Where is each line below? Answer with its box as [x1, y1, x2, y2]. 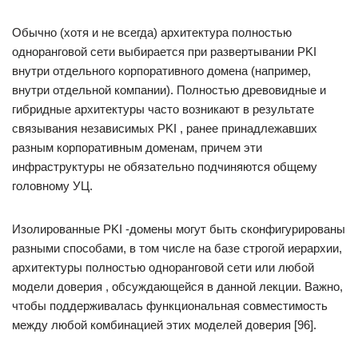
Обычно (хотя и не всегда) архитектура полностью [12, 26, 292, 39]
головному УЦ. [12, 179, 93, 193]
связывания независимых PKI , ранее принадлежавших [12, 121, 317, 135]
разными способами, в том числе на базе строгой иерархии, [12, 241, 342, 255]
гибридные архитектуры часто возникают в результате [12, 102, 314, 116]
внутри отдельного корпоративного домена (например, [12, 64, 311, 78]
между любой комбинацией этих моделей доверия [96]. [12, 318, 316, 332]
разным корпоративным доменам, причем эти [12, 141, 262, 154]
